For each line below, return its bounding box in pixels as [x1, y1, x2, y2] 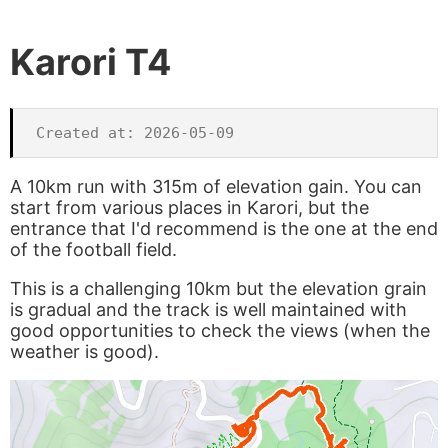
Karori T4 [10, 40, 171, 84]
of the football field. [10, 239, 177, 261]
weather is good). [10, 341, 159, 363]
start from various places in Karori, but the [10, 197, 369, 219]
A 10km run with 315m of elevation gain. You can [10, 176, 422, 198]
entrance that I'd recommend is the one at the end [10, 218, 438, 240]
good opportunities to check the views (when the [10, 320, 430, 342]
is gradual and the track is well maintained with [10, 299, 407, 321]
